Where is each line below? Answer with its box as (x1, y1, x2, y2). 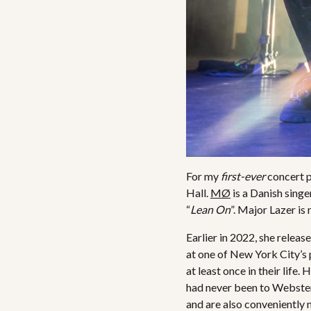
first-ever (221, 169, 267, 183)
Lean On (190, 203, 230, 216)
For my (186, 169, 221, 183)
